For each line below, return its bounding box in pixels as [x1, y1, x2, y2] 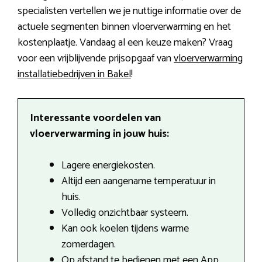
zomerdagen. [61, 235, 116, 253]
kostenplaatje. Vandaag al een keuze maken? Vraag [18, 33, 233, 51]
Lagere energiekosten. [61, 156, 155, 174]
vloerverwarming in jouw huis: [30, 125, 169, 143]
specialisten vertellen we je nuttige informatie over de [18, 2, 241, 20]
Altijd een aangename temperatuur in [61, 172, 216, 190]
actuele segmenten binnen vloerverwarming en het [18, 18, 231, 36]
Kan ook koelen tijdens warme [61, 219, 189, 237]
